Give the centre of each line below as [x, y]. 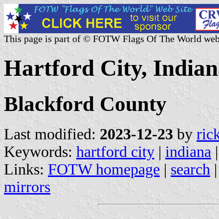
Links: [26, 169]
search [190, 169]
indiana [188, 152]
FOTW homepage [104, 169]
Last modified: [52, 134]
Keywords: [40, 152]
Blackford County [85, 104]
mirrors [27, 187]
